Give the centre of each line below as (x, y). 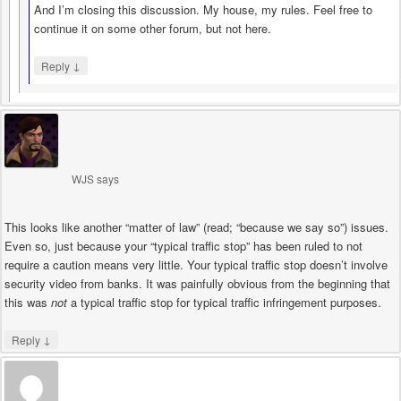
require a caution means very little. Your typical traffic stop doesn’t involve (196, 265)
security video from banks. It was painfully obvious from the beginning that (197, 284)
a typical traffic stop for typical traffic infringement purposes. (224, 303)
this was (28, 303)
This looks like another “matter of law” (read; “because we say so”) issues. (196, 227)
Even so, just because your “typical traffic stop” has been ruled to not (183, 246)
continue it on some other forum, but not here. (153, 29)
